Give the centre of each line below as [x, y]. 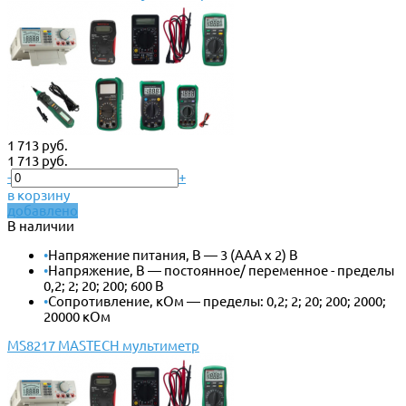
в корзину [39, 195]
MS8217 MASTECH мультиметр [103, 345]
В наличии [41, 226]
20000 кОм [77, 316]
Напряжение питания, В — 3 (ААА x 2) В [173, 255]
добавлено [43, 210]
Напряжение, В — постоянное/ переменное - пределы [221, 270]
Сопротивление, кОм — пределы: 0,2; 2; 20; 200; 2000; [217, 301]
